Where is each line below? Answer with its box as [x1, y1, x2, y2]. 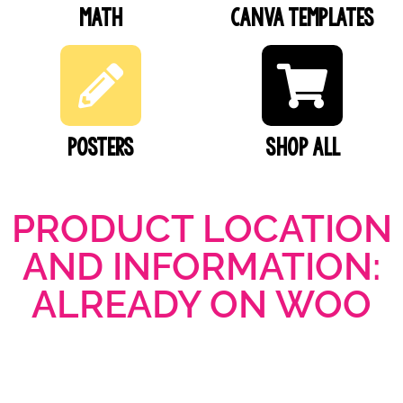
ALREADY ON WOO [31, 282, 372, 327]
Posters [67, 132, 134, 161]
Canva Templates [230, 3, 374, 31]
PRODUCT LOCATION [11, 206, 392, 251]
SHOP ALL [264, 132, 340, 161]
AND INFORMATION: [22, 244, 381, 289]
